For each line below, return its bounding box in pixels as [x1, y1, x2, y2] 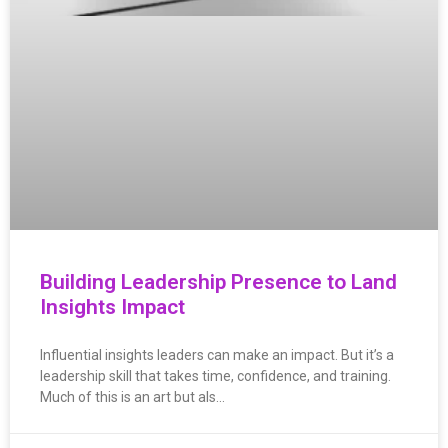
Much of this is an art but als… [40, 388, 225, 405]
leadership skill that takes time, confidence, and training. [40, 367, 391, 384]
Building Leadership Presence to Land [40, 269, 397, 294]
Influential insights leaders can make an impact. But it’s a [40, 346, 394, 363]
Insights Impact [40, 294, 185, 319]
